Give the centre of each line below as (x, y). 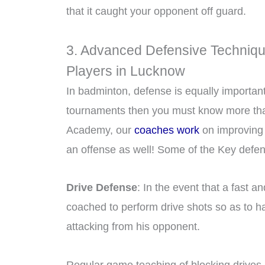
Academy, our (100, 130)
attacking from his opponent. (133, 227)
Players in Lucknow (126, 71)
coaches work (167, 130)
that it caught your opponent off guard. (156, 12)
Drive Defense (102, 188)
